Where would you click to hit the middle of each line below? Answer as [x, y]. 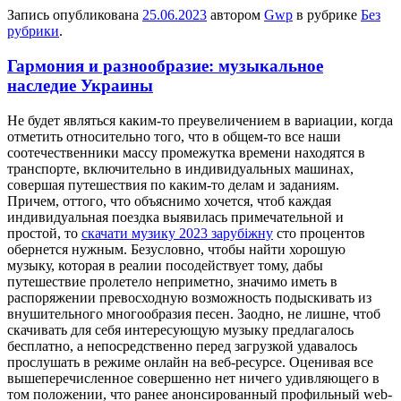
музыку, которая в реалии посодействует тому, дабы [165, 265]
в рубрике [327, 15]
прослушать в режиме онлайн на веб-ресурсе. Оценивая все [190, 362]
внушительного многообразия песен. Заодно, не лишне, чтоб [194, 313]
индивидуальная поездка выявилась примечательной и [175, 217]
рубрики [33, 31]
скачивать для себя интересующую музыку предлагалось [180, 329]
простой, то [44, 233]
